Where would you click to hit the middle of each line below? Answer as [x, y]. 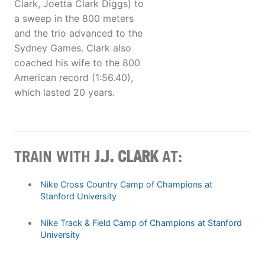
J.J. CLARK [126, 156]
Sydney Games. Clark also [73, 48]
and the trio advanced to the [78, 33]
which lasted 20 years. [64, 93]
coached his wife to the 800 [77, 63]
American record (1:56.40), [74, 78]
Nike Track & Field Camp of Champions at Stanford [141, 222]
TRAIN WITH [54, 156]
